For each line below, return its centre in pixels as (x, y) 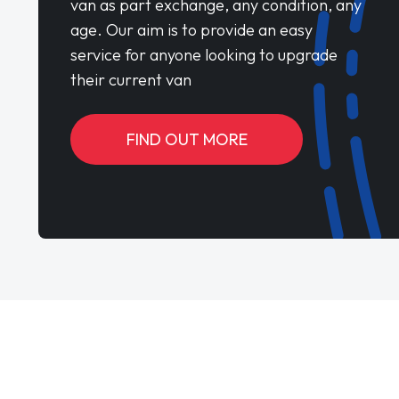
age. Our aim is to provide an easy (192, 30)
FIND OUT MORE (187, 140)
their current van (131, 80)
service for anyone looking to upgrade (204, 55)
